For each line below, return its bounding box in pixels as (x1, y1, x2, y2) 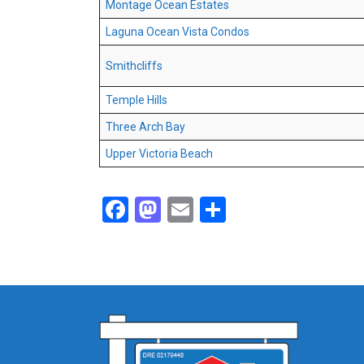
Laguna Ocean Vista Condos (106, 25, 249, 39)
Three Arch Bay (106, 120, 185, 134)
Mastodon (161, 194, 275, 226)
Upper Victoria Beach (106, 147, 213, 161)
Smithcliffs (106, 59, 162, 73)
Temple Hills (106, 93, 167, 107)
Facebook (128, 194, 236, 226)
